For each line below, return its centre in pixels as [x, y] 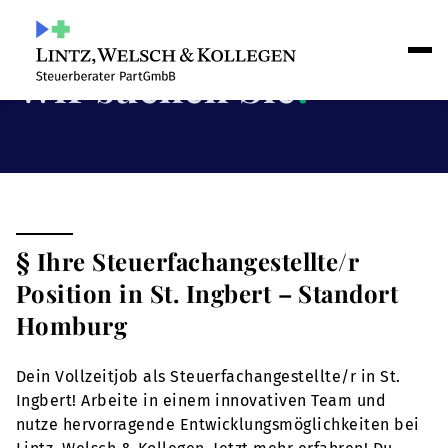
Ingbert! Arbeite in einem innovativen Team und [201, 400]
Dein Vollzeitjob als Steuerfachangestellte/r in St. [208, 376]
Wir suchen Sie [156, 86]
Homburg [72, 325]
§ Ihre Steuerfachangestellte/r [187, 261]
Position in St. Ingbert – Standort [207, 293]
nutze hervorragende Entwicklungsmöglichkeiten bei [218, 424]
